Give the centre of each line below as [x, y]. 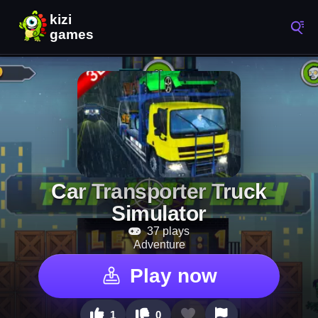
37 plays [167, 231]
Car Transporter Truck [159, 191]
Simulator [159, 213]
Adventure [159, 245]
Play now [173, 276]
